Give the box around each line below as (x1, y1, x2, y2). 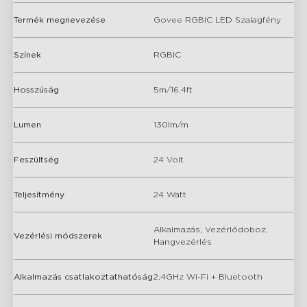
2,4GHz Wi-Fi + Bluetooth (153, 272, 262, 281)
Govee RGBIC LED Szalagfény (153, 15, 281, 24)
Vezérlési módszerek (14, 231, 102, 240)
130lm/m (153, 120, 188, 129)
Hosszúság (14, 85, 59, 94)
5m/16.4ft (153, 85, 193, 94)
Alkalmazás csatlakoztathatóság (14, 272, 153, 281)
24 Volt (153, 155, 184, 164)
